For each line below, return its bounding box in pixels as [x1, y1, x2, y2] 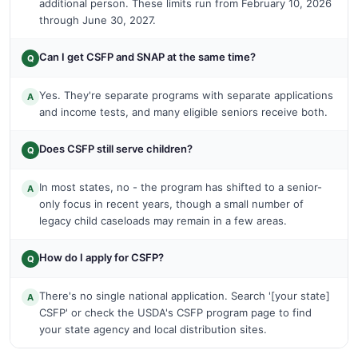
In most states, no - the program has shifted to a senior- [39, 180, 322, 193]
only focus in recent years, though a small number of [39, 197, 304, 210]
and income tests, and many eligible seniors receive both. [39, 105, 328, 118]
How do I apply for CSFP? [39, 250, 164, 264]
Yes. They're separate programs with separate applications [39, 88, 333, 101]
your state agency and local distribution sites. [39, 322, 267, 336]
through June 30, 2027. [39, 13, 156, 26]
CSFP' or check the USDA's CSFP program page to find [39, 305, 312, 319]
